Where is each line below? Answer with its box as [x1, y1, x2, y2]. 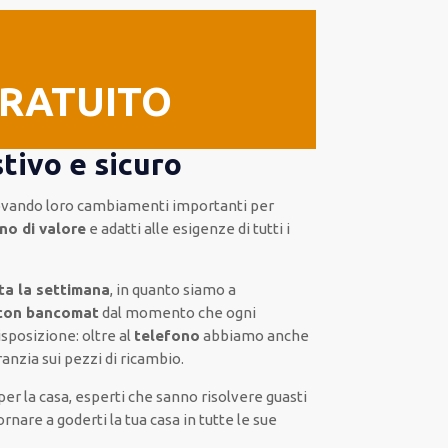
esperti [72, 388, 129, 405]
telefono [134, 327, 201, 344]
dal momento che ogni [99, 304, 257, 321]
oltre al [79, 327, 135, 344]
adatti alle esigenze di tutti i [101, 220, 291, 237]
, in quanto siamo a [110, 281, 237, 298]
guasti [263, 388, 308, 405]
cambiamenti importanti [77, 197, 248, 214]
